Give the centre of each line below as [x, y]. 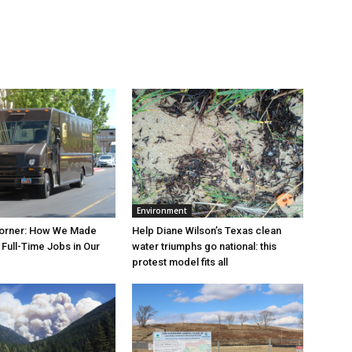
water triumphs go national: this [204, 246]
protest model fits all [180, 262]
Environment [162, 210]
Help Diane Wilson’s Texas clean [207, 230]
